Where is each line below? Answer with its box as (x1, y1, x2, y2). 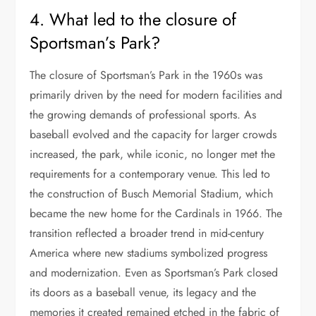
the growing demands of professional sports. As (30, 107, 257, 123)
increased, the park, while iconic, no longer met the (30, 146, 276, 163)
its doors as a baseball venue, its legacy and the (30, 284, 257, 301)
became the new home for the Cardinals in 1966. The (30, 205, 283, 222)
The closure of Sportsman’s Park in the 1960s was (30, 67, 263, 84)
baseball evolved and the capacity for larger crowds (30, 126, 277, 143)
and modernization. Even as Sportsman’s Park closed (30, 265, 279, 281)
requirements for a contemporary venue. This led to (30, 166, 271, 183)
